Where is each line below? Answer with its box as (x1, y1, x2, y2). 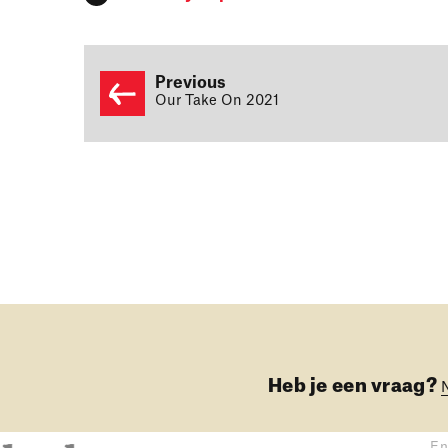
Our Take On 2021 (155, 93, 287, 108)
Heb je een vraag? (268, 377, 437, 395)
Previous (155, 74, 226, 91)
